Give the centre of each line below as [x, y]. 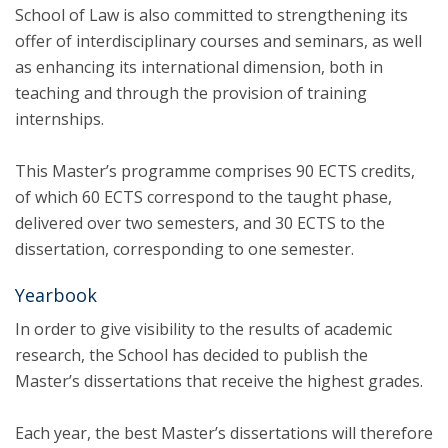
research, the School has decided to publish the [191, 355]
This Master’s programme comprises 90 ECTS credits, [215, 171]
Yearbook [56, 295]
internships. [59, 119]
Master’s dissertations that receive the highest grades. [219, 381]
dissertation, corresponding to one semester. [184, 249]
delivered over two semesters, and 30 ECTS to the [200, 223]
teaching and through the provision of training [191, 93]
